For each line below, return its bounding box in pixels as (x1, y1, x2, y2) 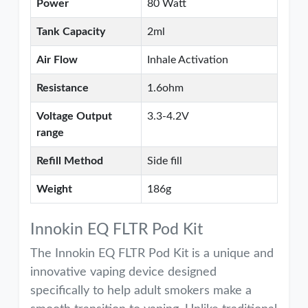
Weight (36, 184, 72, 195)
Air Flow (36, 54, 78, 65)
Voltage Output (36, 111, 112, 122)
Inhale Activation (147, 54, 228, 65)
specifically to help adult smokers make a (30, 285, 252, 297)
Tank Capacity (36, 26, 105, 37)
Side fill (147, 155, 182, 166)
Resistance (36, 82, 89, 93)
